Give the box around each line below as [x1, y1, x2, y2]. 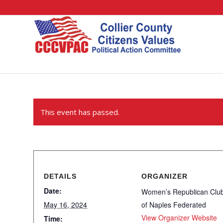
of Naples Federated [141, 200, 206, 210]
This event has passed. [40, 107, 119, 117]
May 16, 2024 [44, 200, 87, 210]
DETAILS [44, 172, 77, 180]
